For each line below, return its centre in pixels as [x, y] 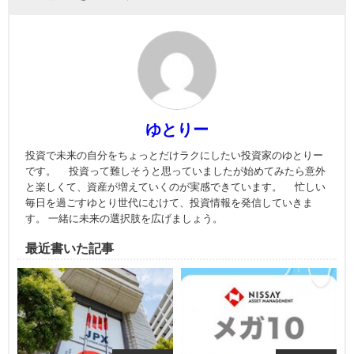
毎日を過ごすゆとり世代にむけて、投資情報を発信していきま [169, 202]
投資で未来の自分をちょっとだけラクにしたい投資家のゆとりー [174, 155]
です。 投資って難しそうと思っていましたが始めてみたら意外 [175, 171]
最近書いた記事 [70, 248]
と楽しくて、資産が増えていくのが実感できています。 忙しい [175, 186]
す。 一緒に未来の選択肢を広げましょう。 [124, 218]
